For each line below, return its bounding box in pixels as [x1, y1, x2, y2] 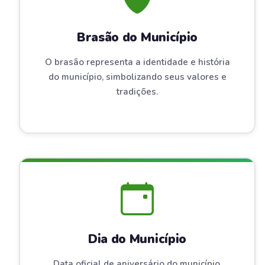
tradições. [117, 86, 158, 98]
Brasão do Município [76, 29, 198, 46]
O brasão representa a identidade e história [44, 56, 230, 68]
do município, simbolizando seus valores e [48, 71, 227, 83]
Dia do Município [88, 231, 187, 247]
